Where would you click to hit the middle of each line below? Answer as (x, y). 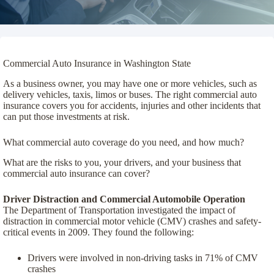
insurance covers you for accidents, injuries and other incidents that (132, 105)
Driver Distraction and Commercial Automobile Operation (124, 199)
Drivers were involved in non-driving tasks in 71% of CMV (143, 257)
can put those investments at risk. (66, 116)
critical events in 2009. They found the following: (98, 232)
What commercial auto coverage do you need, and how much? (124, 142)
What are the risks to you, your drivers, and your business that (122, 162)
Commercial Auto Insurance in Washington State (97, 63)
